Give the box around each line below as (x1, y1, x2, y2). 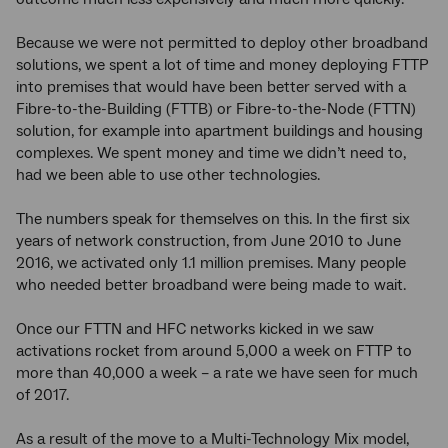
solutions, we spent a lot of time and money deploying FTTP (16, 54, 429, 75)
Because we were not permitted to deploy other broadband (16, 32, 428, 53)
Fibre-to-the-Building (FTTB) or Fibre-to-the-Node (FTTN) (16, 98, 416, 119)
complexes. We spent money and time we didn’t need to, (16, 142, 406, 163)
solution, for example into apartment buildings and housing (16, 120, 423, 141)
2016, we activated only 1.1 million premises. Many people (16, 252, 406, 273)
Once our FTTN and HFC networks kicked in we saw (16, 318, 374, 339)
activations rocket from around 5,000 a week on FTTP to (16, 340, 412, 361)
